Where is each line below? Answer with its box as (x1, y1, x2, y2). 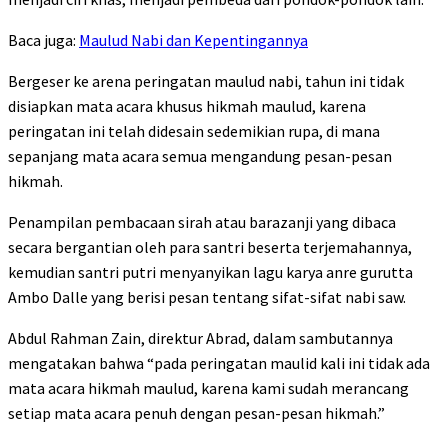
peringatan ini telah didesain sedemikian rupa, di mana (8, 121, 380, 141)
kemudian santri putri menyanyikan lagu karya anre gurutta (8, 262, 413, 282)
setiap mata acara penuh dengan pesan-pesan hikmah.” (8, 403, 385, 423)
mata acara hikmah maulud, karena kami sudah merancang (8, 378, 409, 398)
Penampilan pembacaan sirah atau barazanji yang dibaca (8, 212, 396, 232)
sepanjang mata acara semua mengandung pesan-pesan (8, 146, 392, 166)
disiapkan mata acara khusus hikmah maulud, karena (8, 96, 366, 116)
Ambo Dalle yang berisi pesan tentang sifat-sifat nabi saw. (8, 287, 406, 307)
